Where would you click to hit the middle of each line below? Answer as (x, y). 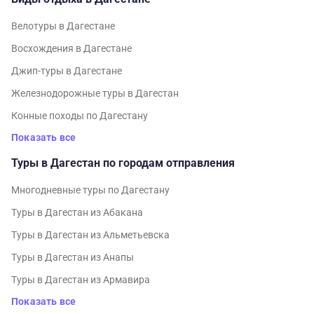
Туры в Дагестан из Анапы (73, 257)
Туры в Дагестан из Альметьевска (90, 235)
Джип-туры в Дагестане (67, 71)
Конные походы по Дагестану (80, 116)
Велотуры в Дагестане (63, 26)
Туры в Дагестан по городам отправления (123, 163)
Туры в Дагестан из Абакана (77, 212)
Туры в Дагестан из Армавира (81, 280)
